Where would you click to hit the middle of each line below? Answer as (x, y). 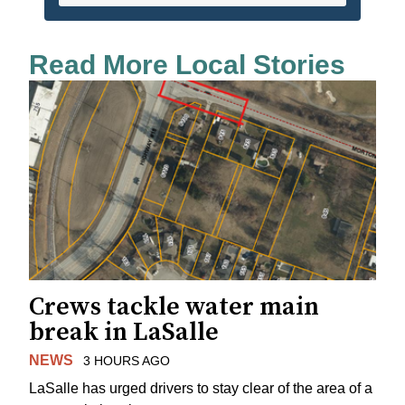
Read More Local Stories (187, 64)
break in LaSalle (124, 333)
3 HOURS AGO (126, 361)
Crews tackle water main (174, 307)
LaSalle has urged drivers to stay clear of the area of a (201, 389)
